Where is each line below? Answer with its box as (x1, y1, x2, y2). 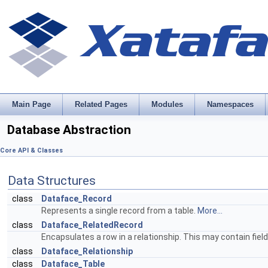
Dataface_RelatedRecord (41, 220, 143, 230)
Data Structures (8, 173, 96, 188)
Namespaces (207, 100, 254, 109)
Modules (151, 100, 183, 109)
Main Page (12, 100, 51, 109)
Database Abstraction (7, 123, 131, 137)
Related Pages (75, 100, 127, 109)
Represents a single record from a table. (41, 206, 197, 215)
